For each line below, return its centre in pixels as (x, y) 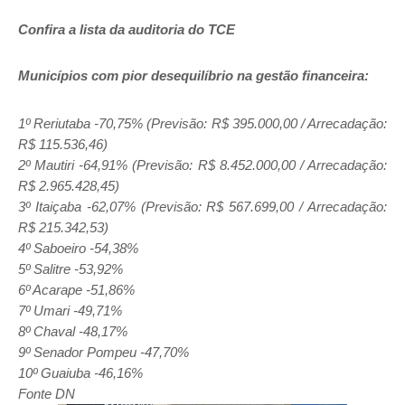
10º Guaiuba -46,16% (80, 373)
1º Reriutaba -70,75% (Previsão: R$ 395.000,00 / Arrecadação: (202, 123)
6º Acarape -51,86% (78, 290)
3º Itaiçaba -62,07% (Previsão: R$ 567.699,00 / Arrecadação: (202, 207)
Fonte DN (47, 394)
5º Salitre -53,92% (72, 269)
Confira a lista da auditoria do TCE (127, 29)
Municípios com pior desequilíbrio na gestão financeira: (195, 75)
